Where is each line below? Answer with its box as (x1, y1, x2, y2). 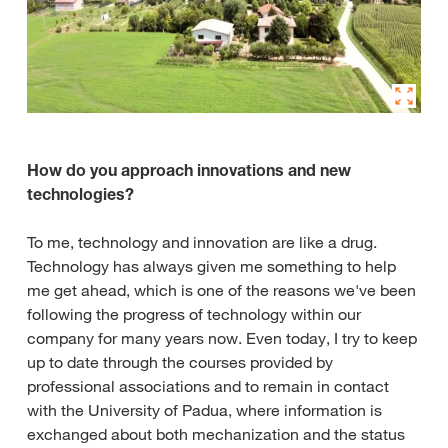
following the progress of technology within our (27, 304, 361, 325)
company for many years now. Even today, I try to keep (27, 328, 417, 349)
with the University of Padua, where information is (27, 400, 382, 421)
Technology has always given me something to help (27, 256, 396, 277)
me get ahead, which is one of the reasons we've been (27, 280, 416, 301)
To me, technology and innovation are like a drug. (27, 232, 377, 253)
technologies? (27, 184, 134, 205)
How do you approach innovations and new (27, 160, 351, 181)
